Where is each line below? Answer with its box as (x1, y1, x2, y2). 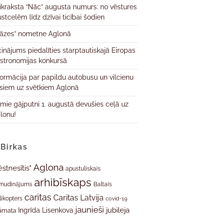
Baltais (93, 181, 112, 188)
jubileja (106, 206, 130, 214)
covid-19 (106, 196, 128, 201)
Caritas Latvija (53, 193, 104, 202)
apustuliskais (66, 165, 101, 172)
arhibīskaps (34, 176, 92, 189)
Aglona (33, 162, 64, 173)
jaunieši (75, 205, 105, 215)
